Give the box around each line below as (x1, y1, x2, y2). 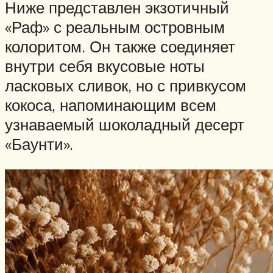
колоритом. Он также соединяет (5, 36, 235, 56)
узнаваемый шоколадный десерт (5, 114, 244, 134)
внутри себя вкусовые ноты (5, 55, 205, 76)
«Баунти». (5, 133, 73, 154)
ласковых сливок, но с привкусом (5, 75, 246, 95)
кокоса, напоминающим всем (5, 94, 216, 115)
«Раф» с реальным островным (5, 16, 225, 37)
